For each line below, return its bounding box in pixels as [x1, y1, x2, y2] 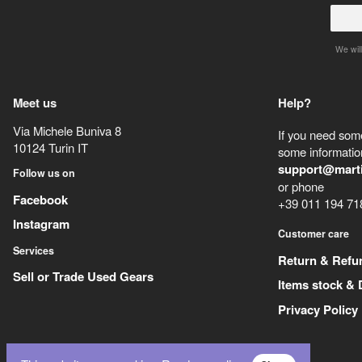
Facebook [12, 190, 68, 208]
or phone [278, 178, 325, 196]
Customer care [278, 226, 350, 242]
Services [12, 242, 54, 258]
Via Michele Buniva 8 [12, 121, 121, 139]
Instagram [12, 215, 69, 234]
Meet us [12, 94, 57, 112]
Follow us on [12, 166, 75, 181]
